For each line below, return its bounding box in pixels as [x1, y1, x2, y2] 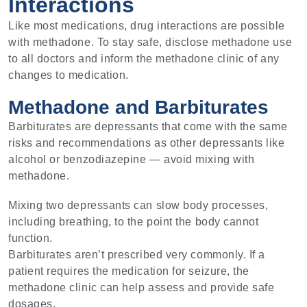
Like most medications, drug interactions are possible [8, 19, 285, 32]
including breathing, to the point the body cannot [8, 216, 259, 228]
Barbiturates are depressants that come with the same [8, 121, 288, 133]
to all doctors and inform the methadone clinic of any [8, 52, 280, 64]
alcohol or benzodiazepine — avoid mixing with [8, 153, 255, 166]
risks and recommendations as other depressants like [8, 137, 285, 149]
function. [8, 232, 53, 245]
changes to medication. [8, 69, 129, 81]
